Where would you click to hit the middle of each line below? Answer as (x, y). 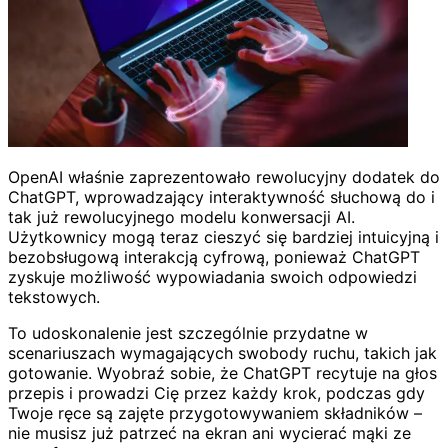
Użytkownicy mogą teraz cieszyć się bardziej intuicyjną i (223, 236)
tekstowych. (54, 296)
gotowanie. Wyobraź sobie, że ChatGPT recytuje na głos (222, 372)
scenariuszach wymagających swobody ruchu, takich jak (222, 352)
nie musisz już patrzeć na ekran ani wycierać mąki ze (209, 432)
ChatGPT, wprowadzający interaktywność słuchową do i (221, 196)
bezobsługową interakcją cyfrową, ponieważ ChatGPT (214, 256)
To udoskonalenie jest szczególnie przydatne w (188, 332)
